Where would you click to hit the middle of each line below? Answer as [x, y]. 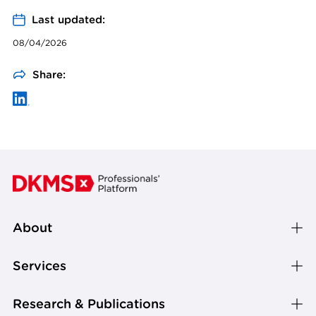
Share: [49, 75]
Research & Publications [89, 304]
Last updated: [68, 20]
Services [39, 266]
